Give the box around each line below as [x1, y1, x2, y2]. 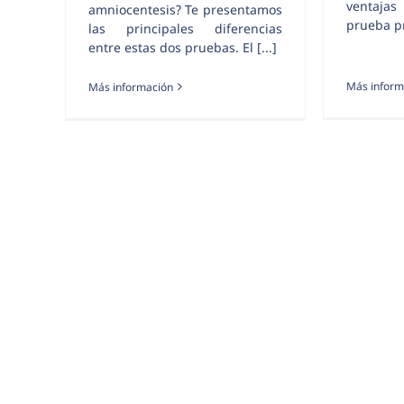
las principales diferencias [88, 19, 282, 37]
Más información [88, 78, 173, 95]
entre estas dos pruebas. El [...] [88, 38, 277, 56]
